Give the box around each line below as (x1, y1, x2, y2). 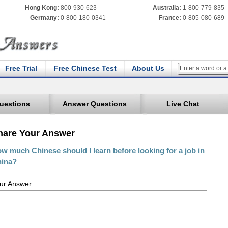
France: (158, 14, 181, 21)
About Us (131, 64, 164, 72)
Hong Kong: (24, 4, 59, 11)
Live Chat (166, 100, 199, 108)
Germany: (30, 14, 59, 21)
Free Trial (5, 64, 37, 72)
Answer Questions (63, 100, 127, 108)
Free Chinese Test (53, 64, 117, 72)
